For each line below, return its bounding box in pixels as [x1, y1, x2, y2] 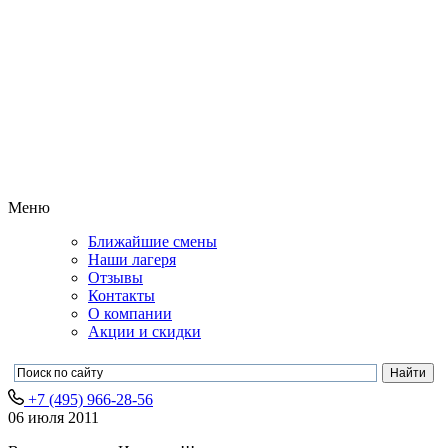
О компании [88, 305, 172, 323]
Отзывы [88, 269, 143, 287]
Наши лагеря [88, 251, 176, 269]
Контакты [88, 287, 155, 305]
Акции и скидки [88, 323, 201, 341]
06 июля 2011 [8, 409, 99, 427]
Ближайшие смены [88, 233, 217, 251]
